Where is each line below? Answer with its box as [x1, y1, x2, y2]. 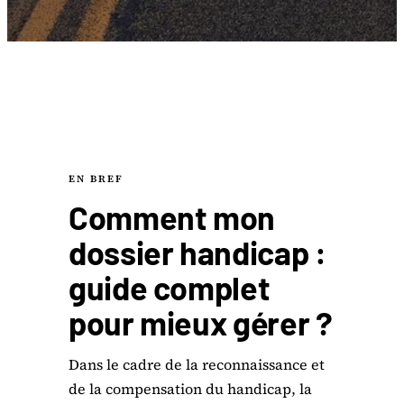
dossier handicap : [69, 233, 326, 271]
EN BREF [69, 172, 124, 186]
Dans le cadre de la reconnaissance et [69, 354, 325, 374]
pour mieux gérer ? [69, 303, 333, 342]
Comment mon [69, 197, 276, 236]
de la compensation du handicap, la [69, 379, 312, 399]
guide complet [69, 268, 271, 307]
